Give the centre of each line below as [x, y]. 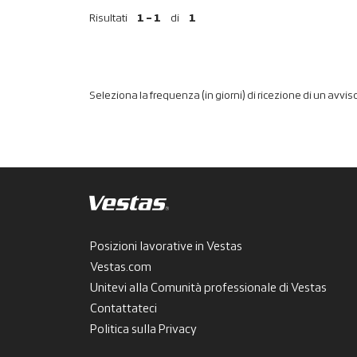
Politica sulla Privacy [143, 330]
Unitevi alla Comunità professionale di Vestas [208, 288]
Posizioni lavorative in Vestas [166, 247]
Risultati [109, 19]
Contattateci [124, 309]
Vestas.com [121, 268]
